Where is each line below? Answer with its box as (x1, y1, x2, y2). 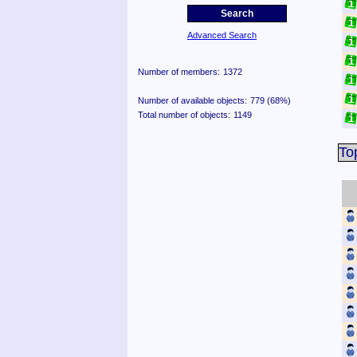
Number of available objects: (138, 96, 247, 105)
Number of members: (138, 67, 220, 76)
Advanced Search (187, 30, 257, 40)
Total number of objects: (138, 110, 230, 120)
